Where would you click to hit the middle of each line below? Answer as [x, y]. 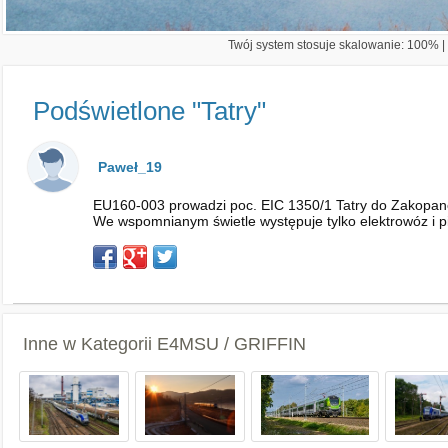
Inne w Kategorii [90, 344]
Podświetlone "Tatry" [149, 111]
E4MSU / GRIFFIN [231, 344]
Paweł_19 [130, 167]
